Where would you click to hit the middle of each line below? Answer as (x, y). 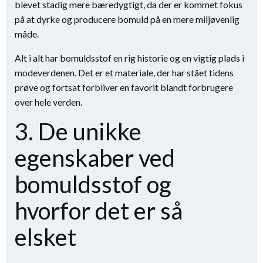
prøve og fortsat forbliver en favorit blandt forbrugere (124, 87)
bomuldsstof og (93, 184)
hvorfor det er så (99, 211)
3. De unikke (78, 131)
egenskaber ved (95, 158)
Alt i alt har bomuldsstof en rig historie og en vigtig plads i (129, 58)
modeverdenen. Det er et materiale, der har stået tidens (124, 73)
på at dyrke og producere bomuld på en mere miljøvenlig (127, 19)
